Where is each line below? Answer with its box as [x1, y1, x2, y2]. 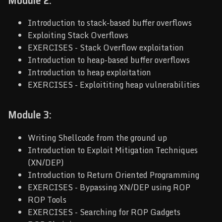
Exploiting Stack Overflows [28, 29, 128, 42]
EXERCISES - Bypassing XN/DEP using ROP [28, 180, 190, 194]
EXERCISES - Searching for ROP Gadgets [28, 205, 180, 219]
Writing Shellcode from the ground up [28, 131, 167, 144]
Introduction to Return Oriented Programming [28, 168, 199, 181]
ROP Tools [28, 193, 66, 206]
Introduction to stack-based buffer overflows [28, 16, 192, 30]
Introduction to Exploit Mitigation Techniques [28, 143, 198, 157]
